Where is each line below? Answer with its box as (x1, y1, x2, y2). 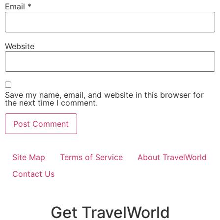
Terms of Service (60, 152, 123, 163)
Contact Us (12, 169, 55, 179)
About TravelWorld (137, 152, 207, 163)
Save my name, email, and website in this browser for (5, 89, 204, 100)
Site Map (12, 152, 45, 163)
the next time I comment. (5, 97, 98, 108)
